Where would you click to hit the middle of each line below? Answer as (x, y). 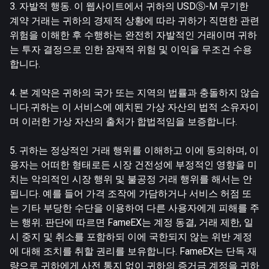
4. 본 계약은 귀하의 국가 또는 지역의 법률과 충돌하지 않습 (134, 92)
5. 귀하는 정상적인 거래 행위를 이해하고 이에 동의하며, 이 (134, 150)
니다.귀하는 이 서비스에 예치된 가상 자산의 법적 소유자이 (134, 107)
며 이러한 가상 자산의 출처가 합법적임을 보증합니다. (123, 121)
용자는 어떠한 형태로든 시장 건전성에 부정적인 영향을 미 (133, 165)
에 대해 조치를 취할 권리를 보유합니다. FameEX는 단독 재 (133, 251)
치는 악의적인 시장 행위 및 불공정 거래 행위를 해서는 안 (131, 179)
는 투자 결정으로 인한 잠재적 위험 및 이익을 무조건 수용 (131, 49)
